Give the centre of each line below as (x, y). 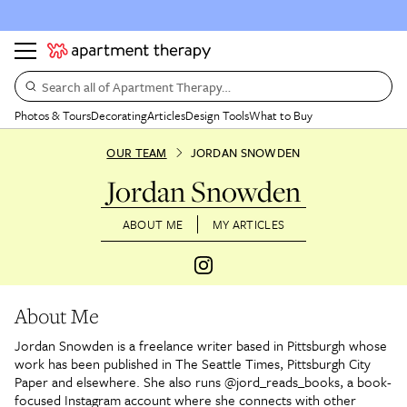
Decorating (119, 115)
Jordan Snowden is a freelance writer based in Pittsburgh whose (201, 345)
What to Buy (281, 115)
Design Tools (217, 115)
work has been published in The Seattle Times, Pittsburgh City (193, 363)
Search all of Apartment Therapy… (136, 86)
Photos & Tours (53, 115)
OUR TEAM (137, 153)
